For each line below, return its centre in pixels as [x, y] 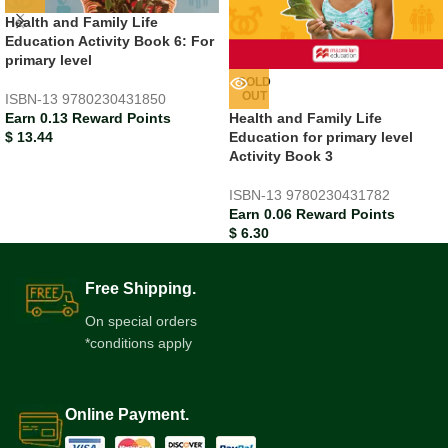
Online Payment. [127, 415]
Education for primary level [321, 137]
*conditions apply [138, 343]
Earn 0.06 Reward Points [312, 214]
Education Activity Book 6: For [109, 40]
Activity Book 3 [281, 156]
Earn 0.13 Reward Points [88, 117]
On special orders [141, 321]
